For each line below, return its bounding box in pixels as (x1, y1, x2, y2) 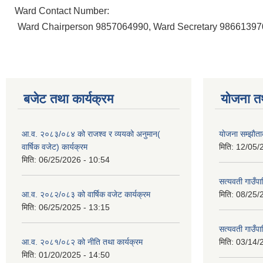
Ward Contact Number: (15, 6, 112, 16)
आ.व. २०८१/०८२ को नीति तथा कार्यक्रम (22, 237, 143, 247)
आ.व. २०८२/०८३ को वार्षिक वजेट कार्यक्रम (22, 190, 150, 200)
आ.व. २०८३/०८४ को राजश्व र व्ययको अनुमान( (22, 129, 160, 139)
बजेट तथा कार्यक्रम (23, 92, 113, 107)
